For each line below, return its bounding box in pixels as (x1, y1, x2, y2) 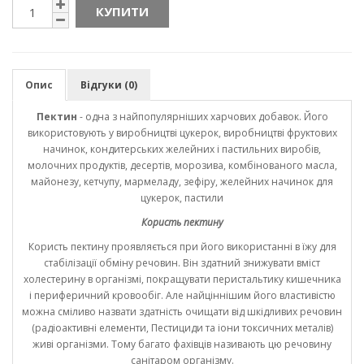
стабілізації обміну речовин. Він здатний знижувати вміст (44, 256, 320, 271)
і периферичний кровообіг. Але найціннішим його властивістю (28, 288, 336, 303)
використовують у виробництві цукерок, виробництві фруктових (27, 126, 337, 141)
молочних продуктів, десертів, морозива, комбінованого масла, (27, 158, 337, 173)
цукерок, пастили (141, 191, 223, 206)
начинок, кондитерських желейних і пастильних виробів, (43, 142, 321, 157)
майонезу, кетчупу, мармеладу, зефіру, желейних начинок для (31, 175, 333, 189)
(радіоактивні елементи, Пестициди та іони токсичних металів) (31, 321, 333, 336)
